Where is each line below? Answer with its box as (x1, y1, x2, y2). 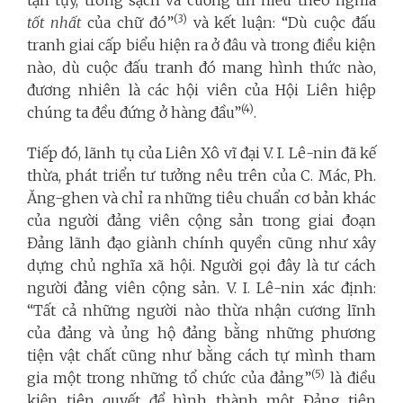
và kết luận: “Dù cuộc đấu (186, 13, 377, 31)
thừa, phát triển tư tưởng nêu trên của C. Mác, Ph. (27, 166, 376, 184)
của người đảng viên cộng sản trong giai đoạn (27, 210, 376, 229)
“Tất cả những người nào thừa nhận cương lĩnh (27, 300, 376, 319)
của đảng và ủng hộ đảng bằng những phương (27, 323, 376, 342)
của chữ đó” (80, 13, 174, 31)
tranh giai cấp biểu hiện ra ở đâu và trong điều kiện (27, 35, 376, 54)
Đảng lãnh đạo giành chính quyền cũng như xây (27, 233, 376, 252)
